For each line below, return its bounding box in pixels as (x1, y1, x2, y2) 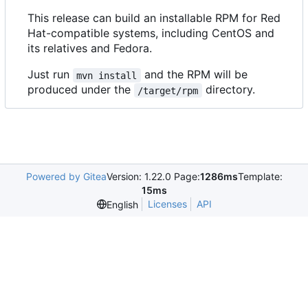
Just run (27, 67, 73, 82)
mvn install (76, 69, 137, 81)
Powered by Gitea (25, 170, 107, 183)
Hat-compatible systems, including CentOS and (27, 26, 274, 41)
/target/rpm (137, 85, 199, 96)
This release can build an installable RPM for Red (27, 11, 280, 25)
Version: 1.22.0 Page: (106, 170, 200, 183)
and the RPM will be (140, 67, 251, 82)
